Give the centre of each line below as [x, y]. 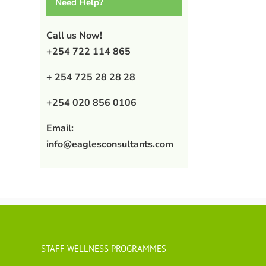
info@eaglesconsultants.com [110, 144]
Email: [60, 128]
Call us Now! [74, 35]
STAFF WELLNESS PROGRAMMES [103, 248]
